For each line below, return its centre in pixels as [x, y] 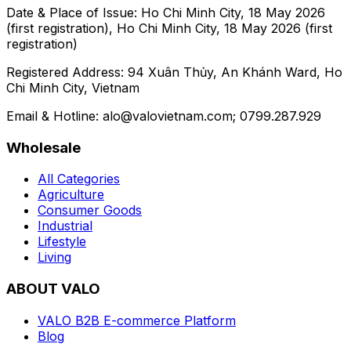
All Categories [79, 179]
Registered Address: [65, 72]
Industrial [65, 226]
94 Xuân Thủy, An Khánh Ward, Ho [235, 72]
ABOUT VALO [53, 289]
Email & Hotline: [52, 116]
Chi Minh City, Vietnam [73, 87]
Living [54, 257]
